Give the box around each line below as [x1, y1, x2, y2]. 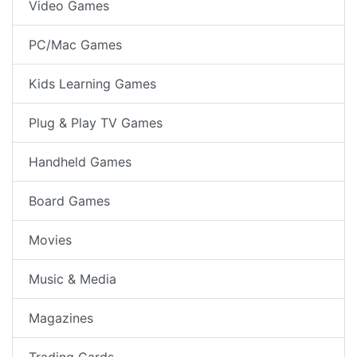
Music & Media [29, 270, 116, 287]
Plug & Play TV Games [29, 114, 163, 131]
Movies [29, 231, 72, 248]
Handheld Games [29, 153, 131, 170]
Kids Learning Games [29, 75, 156, 92]
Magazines [29, 309, 93, 326]
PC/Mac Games [29, 36, 122, 53]
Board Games [29, 192, 110, 209]
